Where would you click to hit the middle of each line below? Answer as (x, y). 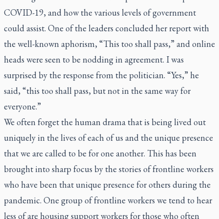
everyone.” (22, 106)
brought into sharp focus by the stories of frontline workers (109, 169)
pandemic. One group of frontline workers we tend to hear (108, 200)
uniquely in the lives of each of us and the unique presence (109, 138)
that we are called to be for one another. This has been (100, 153)
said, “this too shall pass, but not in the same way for (97, 91)
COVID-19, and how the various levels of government (100, 12)
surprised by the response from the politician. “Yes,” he (101, 75)
